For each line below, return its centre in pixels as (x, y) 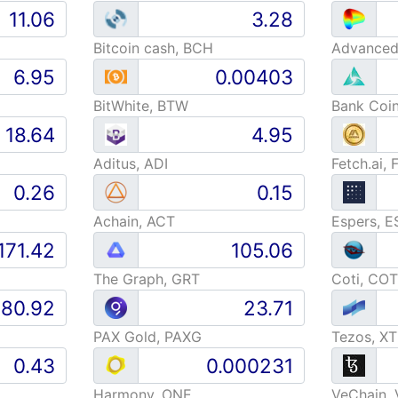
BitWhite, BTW (140, 106)
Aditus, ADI (130, 163)
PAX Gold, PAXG (147, 337)
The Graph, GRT (146, 279)
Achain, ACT (134, 221)
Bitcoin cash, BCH (153, 48)
